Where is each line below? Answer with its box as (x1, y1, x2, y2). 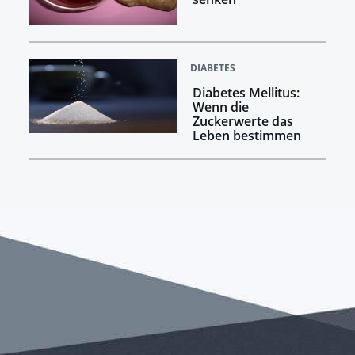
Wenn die (192, 98, 249, 116)
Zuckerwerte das (192, 113, 293, 131)
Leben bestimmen (192, 127, 301, 145)
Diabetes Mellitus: (192, 84, 300, 102)
